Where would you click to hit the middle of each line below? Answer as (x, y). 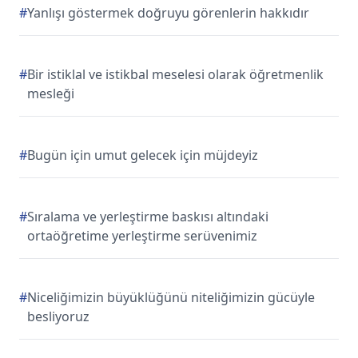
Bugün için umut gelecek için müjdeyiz (143, 155)
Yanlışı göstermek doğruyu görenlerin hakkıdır (168, 13)
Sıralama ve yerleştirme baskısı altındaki (148, 217)
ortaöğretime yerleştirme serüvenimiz (142, 236)
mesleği (51, 93)
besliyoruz (58, 316)
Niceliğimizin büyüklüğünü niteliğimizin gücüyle (171, 297)
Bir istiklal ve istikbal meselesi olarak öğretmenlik (175, 74)
